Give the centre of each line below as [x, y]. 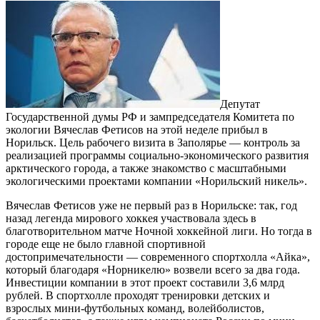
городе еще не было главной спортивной [106, 244]
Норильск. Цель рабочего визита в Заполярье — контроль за [153, 143]
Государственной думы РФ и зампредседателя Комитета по [150, 117]
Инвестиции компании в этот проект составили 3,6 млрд [145, 283]
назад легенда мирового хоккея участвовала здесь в [131, 219]
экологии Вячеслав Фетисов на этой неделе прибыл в [137, 130]
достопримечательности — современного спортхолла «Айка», [158, 257]
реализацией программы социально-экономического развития [157, 156]
